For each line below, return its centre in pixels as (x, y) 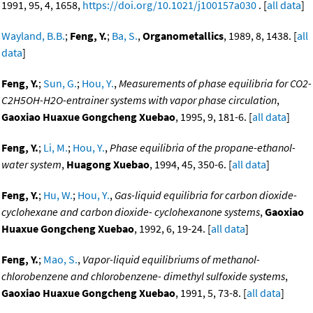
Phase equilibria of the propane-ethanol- (203, 148)
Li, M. (56, 148)
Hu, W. (58, 195)
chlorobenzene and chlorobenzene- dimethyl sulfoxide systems (143, 276)
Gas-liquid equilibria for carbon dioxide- (206, 195)
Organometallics (183, 36)
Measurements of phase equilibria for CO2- (215, 83)
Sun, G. (60, 83)
